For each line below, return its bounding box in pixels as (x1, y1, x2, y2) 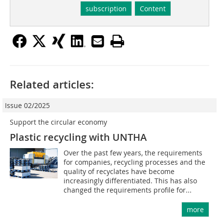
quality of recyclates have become (64, 167, 175, 176)
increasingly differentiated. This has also (64, 176, 197, 186)
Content (139, 4, 166, 14)
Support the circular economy (10, 117, 107, 127)
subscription (85, 4, 127, 14)
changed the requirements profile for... (64, 185, 192, 195)
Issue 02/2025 (5, 101, 50, 110)
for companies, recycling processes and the (64, 157, 206, 167)
